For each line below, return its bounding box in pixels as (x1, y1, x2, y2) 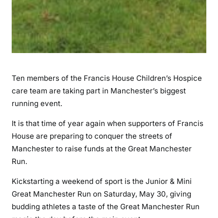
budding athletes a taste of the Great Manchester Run (12, 201, 200, 211)
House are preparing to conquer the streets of (12, 131, 172, 141)
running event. (12, 98, 62, 108)
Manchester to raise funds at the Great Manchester (12, 144, 192, 153)
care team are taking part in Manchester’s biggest (12, 86, 186, 95)
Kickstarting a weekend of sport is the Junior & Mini (12, 176, 192, 186)
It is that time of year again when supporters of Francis (12, 118, 203, 128)
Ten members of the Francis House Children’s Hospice (12, 73, 202, 83)
